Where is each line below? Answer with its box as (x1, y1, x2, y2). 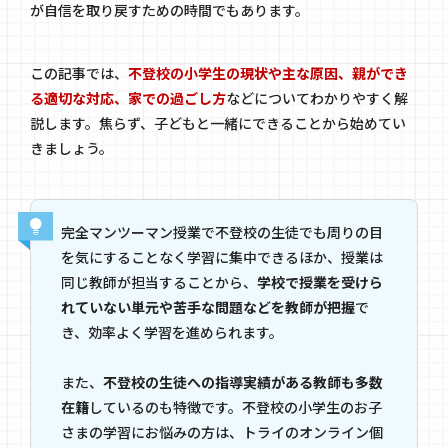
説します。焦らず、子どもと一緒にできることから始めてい (30, 112, 406, 133)
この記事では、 (30, 62, 128, 83)
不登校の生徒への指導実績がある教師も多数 (103, 371, 383, 392)
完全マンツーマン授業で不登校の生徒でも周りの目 (61, 221, 383, 242)
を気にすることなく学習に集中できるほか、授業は (61, 246, 383, 267)
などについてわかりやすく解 (226, 87, 408, 108)
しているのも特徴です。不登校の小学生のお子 (89, 396, 382, 417)
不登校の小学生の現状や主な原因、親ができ (128, 62, 408, 83)
